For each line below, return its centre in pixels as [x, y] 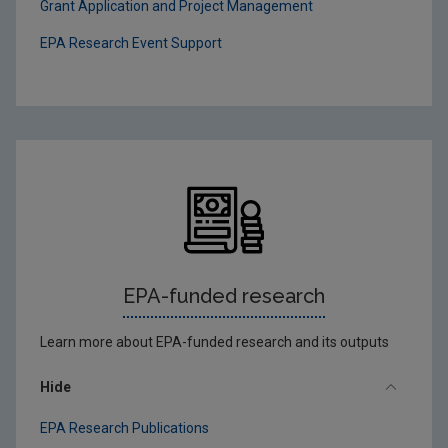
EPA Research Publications [124, 427]
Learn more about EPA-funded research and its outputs [214, 341]
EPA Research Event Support [131, 42]
